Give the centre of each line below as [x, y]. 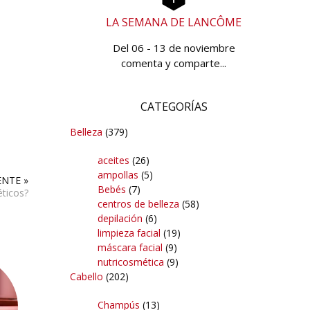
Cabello [86, 276]
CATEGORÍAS [174, 106]
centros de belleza [138, 203]
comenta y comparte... [174, 63]
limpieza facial [129, 232]
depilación [120, 218]
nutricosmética [131, 262]
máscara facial [130, 247]
